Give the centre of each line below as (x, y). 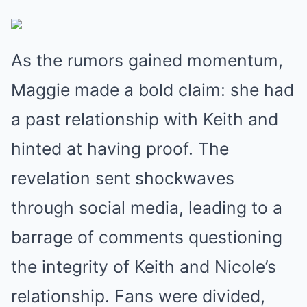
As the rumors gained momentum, (147, 60)
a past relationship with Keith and (145, 119)
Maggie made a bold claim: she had (152, 90)
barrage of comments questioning (147, 237)
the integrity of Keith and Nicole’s (144, 267)
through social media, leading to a (147, 208)
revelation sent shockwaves (123, 178)
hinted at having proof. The (120, 149)
